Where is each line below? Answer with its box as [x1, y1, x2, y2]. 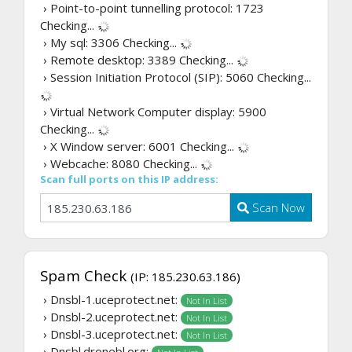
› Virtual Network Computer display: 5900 [40, 104, 266, 120]
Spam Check [40, 265, 130, 285]
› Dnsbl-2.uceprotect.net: [40, 308, 181, 324]
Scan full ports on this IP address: [40, 172, 218, 187]
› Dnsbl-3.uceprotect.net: [40, 325, 181, 342]
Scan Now [249, 200, 305, 216]
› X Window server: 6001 [40, 138, 180, 155]
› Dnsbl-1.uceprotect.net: [40, 291, 181, 307]
